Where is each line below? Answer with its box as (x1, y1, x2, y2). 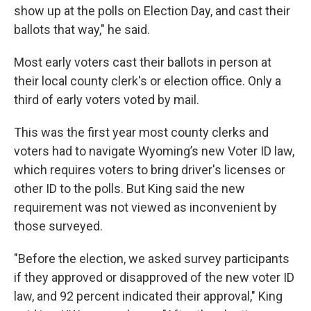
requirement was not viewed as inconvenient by (14, 199, 277, 215)
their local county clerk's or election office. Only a (14, 73, 281, 88)
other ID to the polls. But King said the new (14, 180, 245, 196)
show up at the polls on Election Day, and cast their (14, 3, 290, 18)
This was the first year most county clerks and (14, 124, 269, 140)
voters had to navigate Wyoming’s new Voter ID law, (14, 143, 294, 158)
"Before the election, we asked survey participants (14, 251, 289, 266)
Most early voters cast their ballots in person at (14, 54, 271, 69)
